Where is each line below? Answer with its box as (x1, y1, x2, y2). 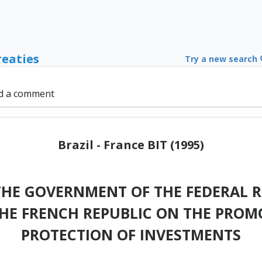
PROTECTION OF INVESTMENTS (21, 224, 241, 244)
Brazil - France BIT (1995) (58, 136, 204, 153)
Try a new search (184, 53, 260, 65)
